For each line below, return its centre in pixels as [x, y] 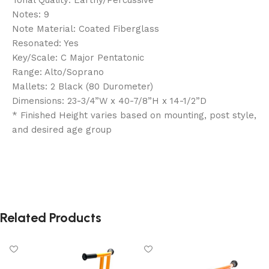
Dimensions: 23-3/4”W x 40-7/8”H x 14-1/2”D [109, 101]
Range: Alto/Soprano [58, 72]
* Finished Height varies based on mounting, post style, [134, 115]
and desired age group [62, 129]
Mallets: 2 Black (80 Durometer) [83, 86]
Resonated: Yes [45, 43]
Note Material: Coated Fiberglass [86, 29]
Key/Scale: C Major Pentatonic [78, 57]
